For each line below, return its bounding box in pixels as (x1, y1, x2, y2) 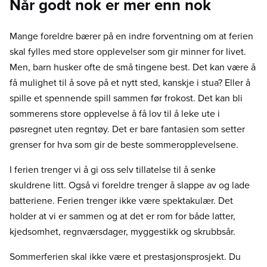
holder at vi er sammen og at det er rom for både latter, (10, 209, 235, 223)
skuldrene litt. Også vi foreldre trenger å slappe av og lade (10, 178, 250, 192)
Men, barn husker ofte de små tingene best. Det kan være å (10, 60, 256, 74)
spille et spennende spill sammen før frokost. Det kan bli (10, 91, 243, 105)
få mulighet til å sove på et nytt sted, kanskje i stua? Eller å (10, 76, 250, 89)
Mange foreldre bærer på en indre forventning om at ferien (10, 29, 253, 43)
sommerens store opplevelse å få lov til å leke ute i (10, 107, 220, 120)
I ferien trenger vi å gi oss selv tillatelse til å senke (10, 163, 216, 176)
